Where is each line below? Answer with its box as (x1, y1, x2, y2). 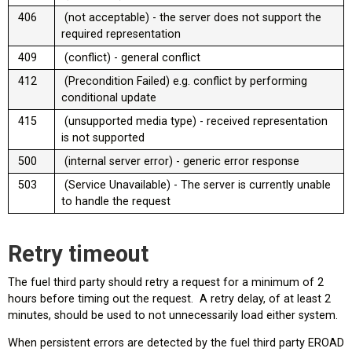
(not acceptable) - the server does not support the (61, 10, 321, 24)
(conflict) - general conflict (61, 50, 203, 64)
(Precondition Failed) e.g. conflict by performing (61, 74, 307, 88)
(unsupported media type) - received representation (61, 114, 328, 128)
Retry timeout (8, 240, 148, 267)
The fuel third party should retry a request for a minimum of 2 (8, 276, 324, 289)
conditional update (61, 90, 159, 104)
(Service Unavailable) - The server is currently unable (61, 178, 331, 192)
